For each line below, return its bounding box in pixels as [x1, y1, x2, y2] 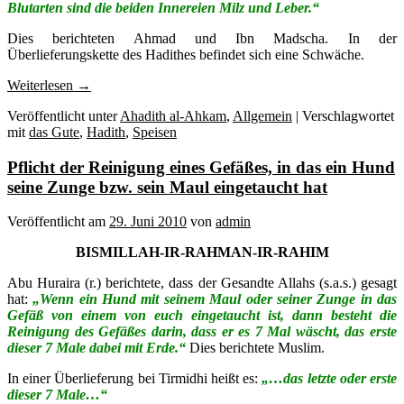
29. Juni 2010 [109, 214, 187, 230]
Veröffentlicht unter [7, 107, 117, 124]
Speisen [133, 124, 177, 140]
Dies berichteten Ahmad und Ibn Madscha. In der [7, 30, 397, 46]
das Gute [29, 124, 79, 140]
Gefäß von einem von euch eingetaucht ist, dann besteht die [7, 308, 397, 324]
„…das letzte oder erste [262, 371, 398, 387]
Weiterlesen [7, 77, 77, 93]
